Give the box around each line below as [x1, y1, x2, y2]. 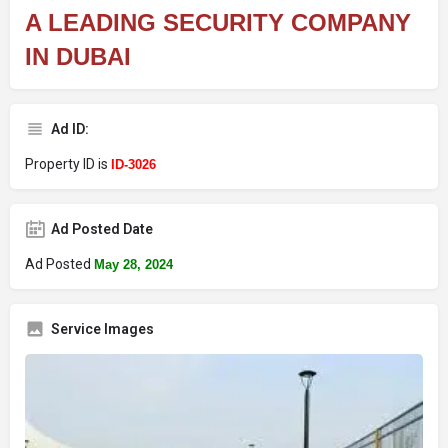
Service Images [51, 321, 154, 337]
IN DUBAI [25, 43, 131, 70]
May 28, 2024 [94, 257, 173, 272]
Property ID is [25, 156, 111, 172]
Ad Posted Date [51, 221, 153, 237]
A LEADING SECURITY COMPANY [25, 9, 411, 36]
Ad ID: [51, 121, 89, 137]
